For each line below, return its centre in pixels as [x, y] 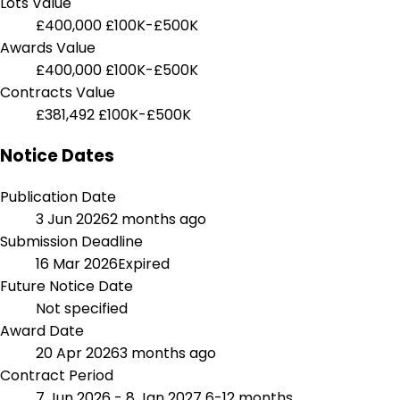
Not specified [82, 308]
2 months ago [158, 219]
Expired [144, 263]
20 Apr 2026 [78, 353]
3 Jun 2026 [73, 219]
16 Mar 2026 [77, 263]
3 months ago [168, 353]
